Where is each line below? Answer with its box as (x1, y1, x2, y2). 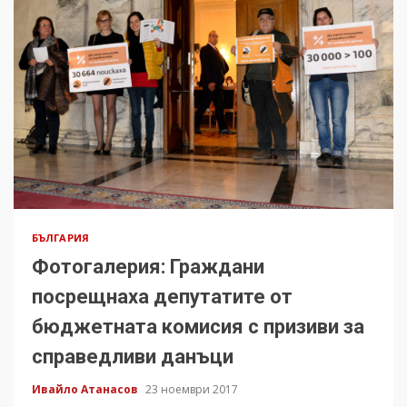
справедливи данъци (32, 344, 233, 368)
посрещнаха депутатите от (32, 284, 293, 308)
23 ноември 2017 (145, 381, 238, 397)
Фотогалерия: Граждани (32, 254, 264, 278)
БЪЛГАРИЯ (32, 230, 89, 244)
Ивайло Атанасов (32, 381, 141, 397)
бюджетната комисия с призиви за (32, 314, 364, 338)
